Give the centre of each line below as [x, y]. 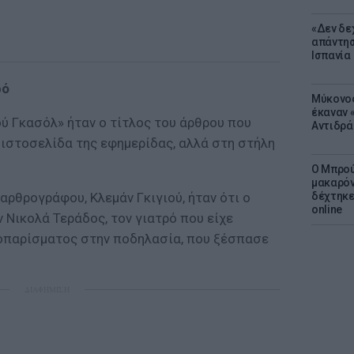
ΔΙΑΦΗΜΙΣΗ [47, 289]
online [327, 209]
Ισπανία [331, 55]
